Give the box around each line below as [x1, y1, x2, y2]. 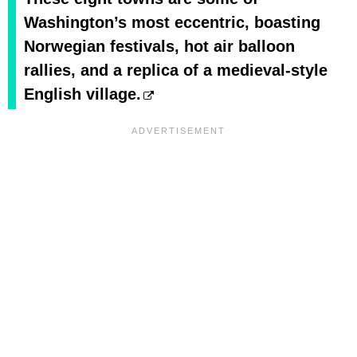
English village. [24, 85, 141, 104]
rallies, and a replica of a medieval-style [24, 61, 328, 80]
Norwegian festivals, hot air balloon [24, 37, 295, 56]
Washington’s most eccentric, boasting [24, 14, 320, 32]
